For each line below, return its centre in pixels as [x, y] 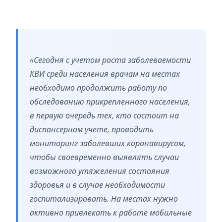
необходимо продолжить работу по [98, 88]
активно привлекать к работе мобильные [111, 213]
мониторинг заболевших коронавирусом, [108, 143]
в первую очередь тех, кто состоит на [104, 116]
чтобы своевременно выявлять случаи [104, 157]
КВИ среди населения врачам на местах [105, 74]
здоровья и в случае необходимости [97, 185]
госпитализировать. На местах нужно [104, 199]
